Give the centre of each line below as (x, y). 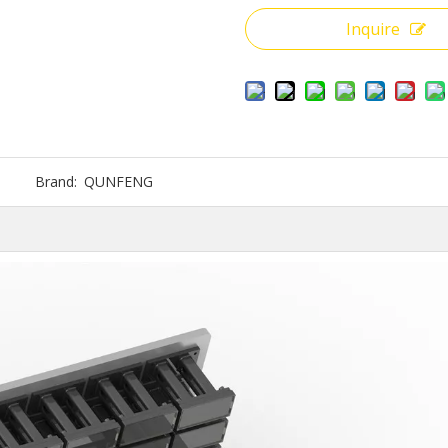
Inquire (373, 29)
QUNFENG (119, 181)
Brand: (56, 181)
